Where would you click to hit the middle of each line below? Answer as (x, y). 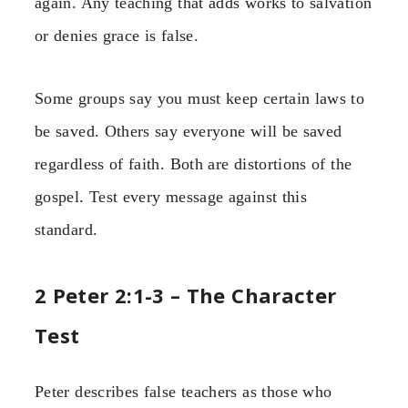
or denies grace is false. (117, 36)
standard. (66, 229)
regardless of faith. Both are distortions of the (194, 163)
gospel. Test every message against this (171, 196)
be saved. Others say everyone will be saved (189, 131)
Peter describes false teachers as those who (184, 392)
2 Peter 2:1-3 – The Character (186, 296)
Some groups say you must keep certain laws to (200, 98)
